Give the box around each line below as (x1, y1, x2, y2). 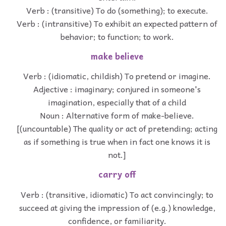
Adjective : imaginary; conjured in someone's (33, 82, 201, 96)
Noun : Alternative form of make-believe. (40, 108, 194, 122)
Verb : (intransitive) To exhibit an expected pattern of (17, 16, 217, 30)
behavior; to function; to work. (60, 29, 174, 43)
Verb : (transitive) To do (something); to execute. (26, 3, 208, 17)
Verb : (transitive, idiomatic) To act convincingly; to (21, 187, 213, 201)
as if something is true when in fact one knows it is (24, 135, 210, 148)
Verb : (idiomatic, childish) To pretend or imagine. (23, 69, 211, 83)
